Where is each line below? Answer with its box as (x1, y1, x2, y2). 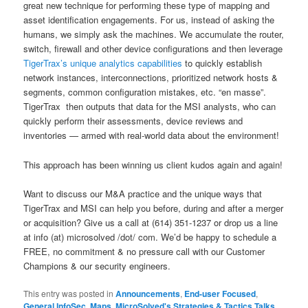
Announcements (115, 287, 181, 300)
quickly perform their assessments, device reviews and (23, 114, 243, 128)
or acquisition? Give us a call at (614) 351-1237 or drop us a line (23, 215, 278, 229)
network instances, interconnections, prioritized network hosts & (23, 71, 278, 85)
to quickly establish (182, 56, 263, 70)
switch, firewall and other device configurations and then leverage (23, 42, 283, 56)
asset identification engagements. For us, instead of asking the (23, 13, 275, 27)
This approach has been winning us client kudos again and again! (23, 157, 283, 171)
